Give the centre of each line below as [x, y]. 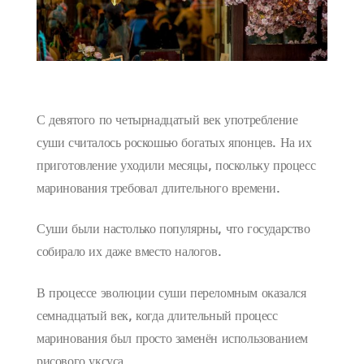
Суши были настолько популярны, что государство [173, 230]
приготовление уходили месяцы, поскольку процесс [176, 167]
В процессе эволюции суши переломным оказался [171, 294]
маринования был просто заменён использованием [172, 339]
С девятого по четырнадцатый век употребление [167, 121]
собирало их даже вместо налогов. [129, 253]
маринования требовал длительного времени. [158, 189]
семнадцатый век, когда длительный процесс [157, 316]
